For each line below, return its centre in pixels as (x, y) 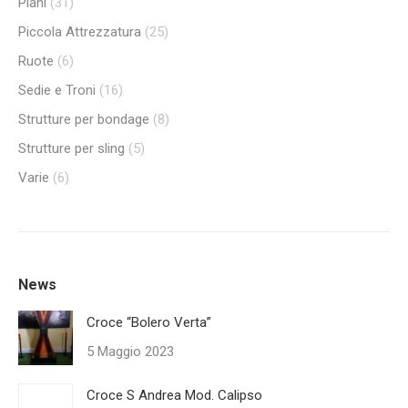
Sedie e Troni (57, 90)
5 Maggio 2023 (130, 352)
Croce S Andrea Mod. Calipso (174, 395)
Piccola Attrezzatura (80, 32)
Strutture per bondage (84, 119)
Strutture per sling (71, 148)
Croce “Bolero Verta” (149, 322)
